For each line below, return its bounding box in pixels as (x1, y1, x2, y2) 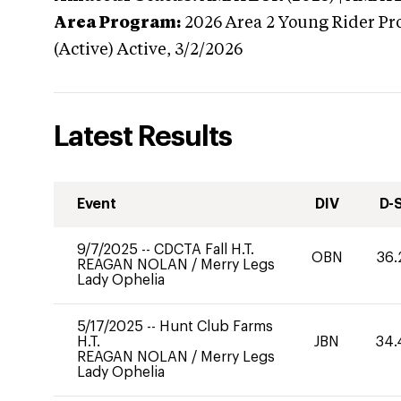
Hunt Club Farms (159, 320, 273, 334)
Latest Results (54, 123, 232, 151)
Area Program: (54, 15, 181, 31)
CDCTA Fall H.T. (154, 243, 254, 257)
